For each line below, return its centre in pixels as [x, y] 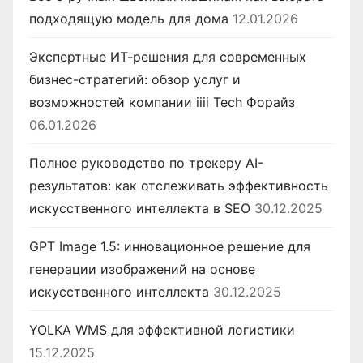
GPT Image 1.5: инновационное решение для [170, 247]
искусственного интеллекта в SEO [140, 209]
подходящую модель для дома [129, 19]
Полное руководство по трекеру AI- [146, 163]
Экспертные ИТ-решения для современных [168, 57]
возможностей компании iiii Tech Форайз [162, 102]
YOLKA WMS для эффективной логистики [162, 330]
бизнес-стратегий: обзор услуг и [135, 80]
